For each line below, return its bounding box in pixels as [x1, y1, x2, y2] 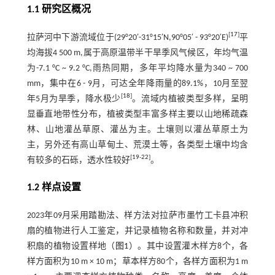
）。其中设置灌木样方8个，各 [128, 241, 249, 251]
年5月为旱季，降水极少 [26, 94, 121, 104]
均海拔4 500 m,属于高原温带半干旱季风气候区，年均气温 [26, 48, 249, 58]
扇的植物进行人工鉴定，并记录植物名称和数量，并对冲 [26, 226, 249, 236]
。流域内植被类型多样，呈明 [131, 94, 249, 104]
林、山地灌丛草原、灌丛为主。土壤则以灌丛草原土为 [26, 125, 249, 134]
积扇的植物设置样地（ [26, 241, 115, 251]
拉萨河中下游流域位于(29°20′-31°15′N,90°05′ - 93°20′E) [26, 33, 229, 42]
